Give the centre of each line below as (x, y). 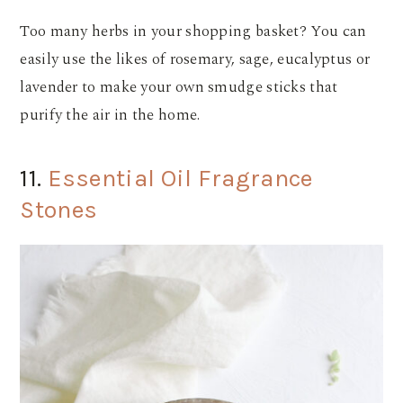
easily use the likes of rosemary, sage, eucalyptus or (195, 59)
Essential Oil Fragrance (180, 178)
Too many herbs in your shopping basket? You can (193, 31)
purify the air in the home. (112, 115)
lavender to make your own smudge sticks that (179, 87)
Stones (59, 209)
